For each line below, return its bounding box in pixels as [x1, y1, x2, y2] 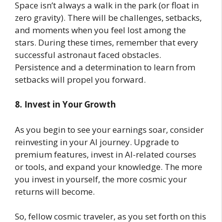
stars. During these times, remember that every [15, 36, 198, 48]
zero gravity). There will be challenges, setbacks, [15, 11, 202, 23]
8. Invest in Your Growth [15, 99, 116, 111]
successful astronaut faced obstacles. [15, 49, 161, 60]
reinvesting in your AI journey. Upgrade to [15, 136, 179, 148]
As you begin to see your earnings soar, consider [15, 123, 204, 135]
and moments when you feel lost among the [15, 24, 186, 36]
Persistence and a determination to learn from [15, 61, 195, 73]
